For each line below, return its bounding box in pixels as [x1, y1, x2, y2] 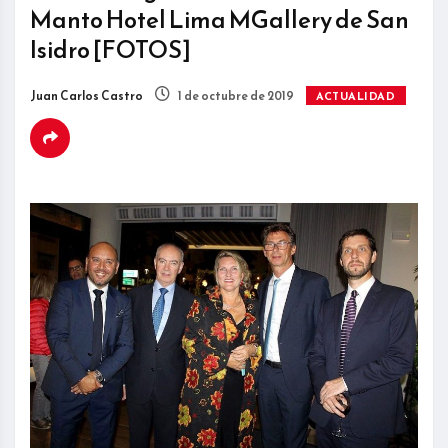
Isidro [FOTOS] [30, 32, 191, 69]
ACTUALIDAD [316, 88, 396, 105]
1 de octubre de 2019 [176, 87, 294, 106]
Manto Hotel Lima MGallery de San [30, 2, 409, 39]
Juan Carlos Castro [30, 87, 143, 106]
